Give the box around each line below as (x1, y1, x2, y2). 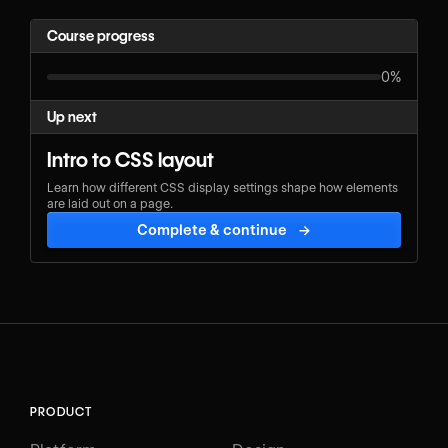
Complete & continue (137, 221, 288, 238)
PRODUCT (30, 403, 93, 419)
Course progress (47, 28, 155, 45)
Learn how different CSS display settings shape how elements (47, 179, 398, 195)
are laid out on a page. (47, 195, 173, 211)
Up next (47, 108, 97, 125)
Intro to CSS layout (47, 147, 214, 172)
